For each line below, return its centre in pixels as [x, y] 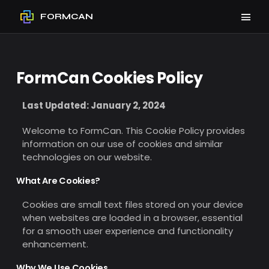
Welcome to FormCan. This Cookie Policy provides [133, 130]
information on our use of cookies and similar [122, 144]
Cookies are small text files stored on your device [132, 204]
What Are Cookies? [58, 180]
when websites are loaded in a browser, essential [132, 217]
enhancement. [55, 244]
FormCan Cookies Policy [109, 78]
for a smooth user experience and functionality [127, 231]
